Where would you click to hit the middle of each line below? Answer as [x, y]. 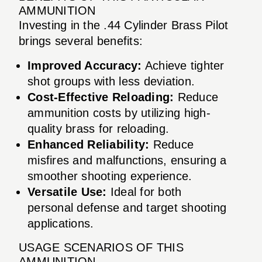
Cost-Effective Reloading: [101, 97]
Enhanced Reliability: [89, 144]
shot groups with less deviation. [111, 81]
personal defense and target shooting [127, 207]
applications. [61, 223]
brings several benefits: [81, 41]
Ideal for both [144, 192]
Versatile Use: [67, 192]
